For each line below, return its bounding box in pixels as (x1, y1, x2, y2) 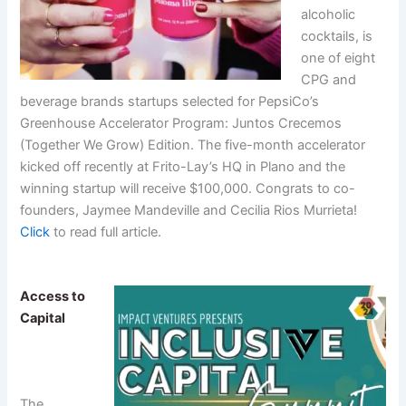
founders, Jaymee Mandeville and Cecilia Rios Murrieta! (20, 201, 358, 218)
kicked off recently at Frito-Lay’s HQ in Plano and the (20, 158, 346, 175)
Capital (20, 310, 66, 327)
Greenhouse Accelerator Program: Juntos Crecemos (20, 114, 343, 131)
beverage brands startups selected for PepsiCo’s (20, 92, 320, 110)
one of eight (301, 49, 376, 66)
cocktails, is (301, 27, 373, 44)
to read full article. (50, 223, 162, 240)
